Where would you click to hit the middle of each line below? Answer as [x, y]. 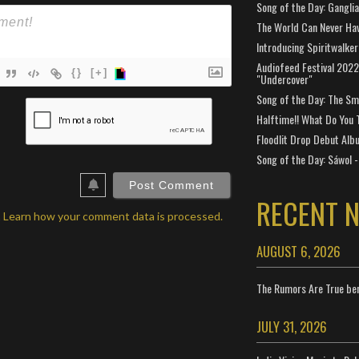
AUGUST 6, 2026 [298, 251]
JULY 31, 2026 [291, 327]
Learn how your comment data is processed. [113, 216]
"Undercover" [284, 79]
